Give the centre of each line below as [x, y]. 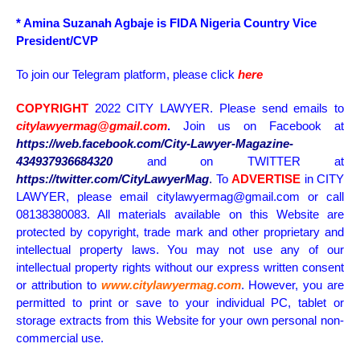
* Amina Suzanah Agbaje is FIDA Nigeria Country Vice [166, 23]
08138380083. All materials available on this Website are [180, 215]
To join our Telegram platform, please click [127, 75]
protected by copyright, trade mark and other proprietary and [180, 232]
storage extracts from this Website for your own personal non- [180, 321]
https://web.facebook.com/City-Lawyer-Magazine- [155, 144]
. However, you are [292, 285]
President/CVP [57, 41]
